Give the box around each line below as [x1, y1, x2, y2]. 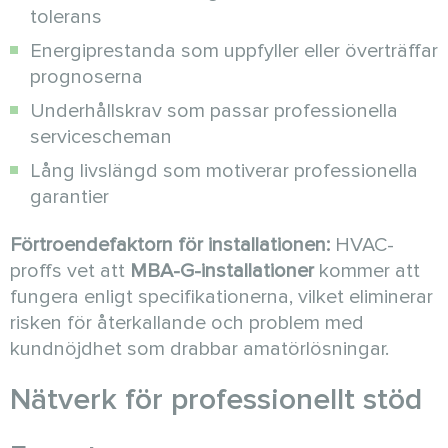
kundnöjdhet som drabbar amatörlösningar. [10, 337, 389, 361]
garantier [30, 185, 109, 209]
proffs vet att [10, 259, 130, 283]
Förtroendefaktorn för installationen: [10, 233, 330, 257]
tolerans [30, 5, 102, 29]
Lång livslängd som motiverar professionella [30, 159, 418, 183]
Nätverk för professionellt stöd [10, 381, 422, 418]
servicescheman [30, 125, 172, 149]
